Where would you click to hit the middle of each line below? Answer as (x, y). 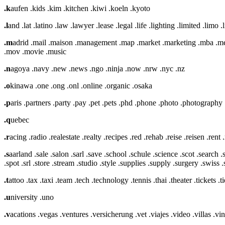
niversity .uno (32, 197)
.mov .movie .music (35, 51)
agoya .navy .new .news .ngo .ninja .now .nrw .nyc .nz (98, 68)
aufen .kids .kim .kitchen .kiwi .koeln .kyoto (80, 8)
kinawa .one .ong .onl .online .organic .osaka (81, 85)
